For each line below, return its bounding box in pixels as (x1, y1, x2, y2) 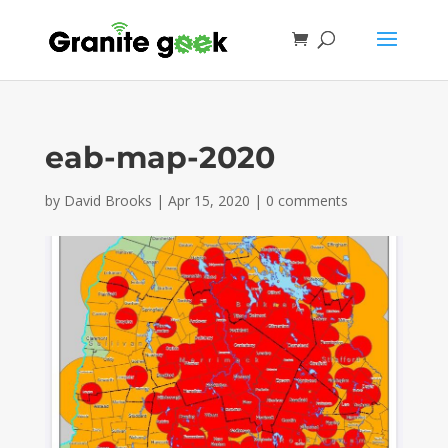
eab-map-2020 (44, 139, 275, 176)
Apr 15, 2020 (167, 191, 250, 210)
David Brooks (63, 191, 152, 210)
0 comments (265, 191, 348, 210)
